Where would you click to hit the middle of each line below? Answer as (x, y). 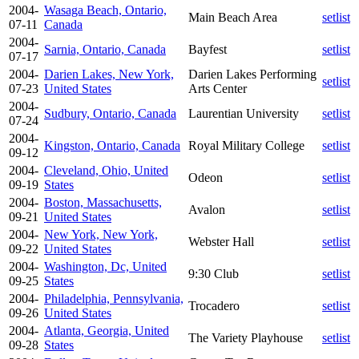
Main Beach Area (233, 17)
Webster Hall (221, 241)
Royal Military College (246, 145)
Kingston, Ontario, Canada (112, 145)
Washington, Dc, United (105, 266)
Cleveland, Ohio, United (106, 170)
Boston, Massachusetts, (103, 202)
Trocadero (214, 305)
